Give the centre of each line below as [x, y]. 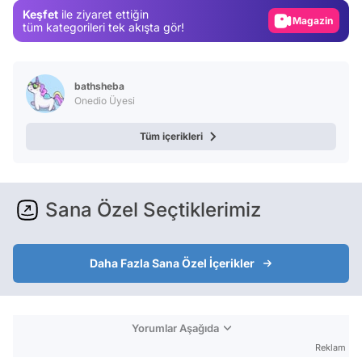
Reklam [330, 347]
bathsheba [99, 86]
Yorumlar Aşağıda [175, 328]
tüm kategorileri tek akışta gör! [103, 27]
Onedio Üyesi [105, 101]
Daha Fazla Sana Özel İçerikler [172, 263]
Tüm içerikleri [171, 136]
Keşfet [40, 14]
